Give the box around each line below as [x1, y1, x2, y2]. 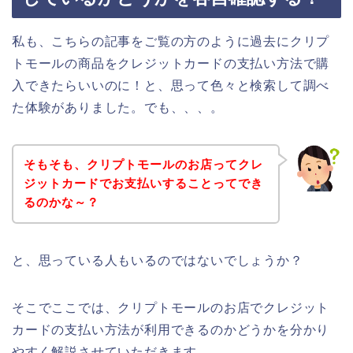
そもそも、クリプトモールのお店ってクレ [23, 158, 263, 172]
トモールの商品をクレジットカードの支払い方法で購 [12, 56, 330, 70]
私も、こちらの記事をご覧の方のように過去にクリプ [12, 34, 330, 48]
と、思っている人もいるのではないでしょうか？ [12, 254, 303, 268]
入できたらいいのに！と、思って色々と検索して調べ [12, 78, 330, 92]
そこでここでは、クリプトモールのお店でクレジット [12, 301, 330, 315]
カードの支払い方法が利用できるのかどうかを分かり [12, 323, 330, 337]
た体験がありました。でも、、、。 [12, 100, 224, 114]
